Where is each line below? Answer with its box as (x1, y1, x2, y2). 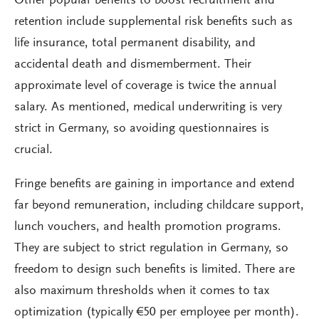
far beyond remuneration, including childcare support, (14, 199, 304, 212)
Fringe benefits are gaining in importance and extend (14, 178, 295, 191)
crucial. (14, 144, 53, 157)
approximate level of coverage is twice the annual (14, 80, 276, 93)
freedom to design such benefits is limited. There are (14, 263, 295, 276)
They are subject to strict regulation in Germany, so (14, 242, 288, 255)
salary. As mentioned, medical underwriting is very (14, 101, 282, 114)
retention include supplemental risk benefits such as (14, 16, 293, 28)
